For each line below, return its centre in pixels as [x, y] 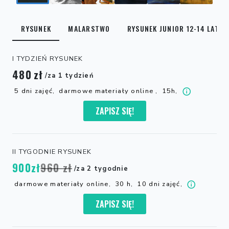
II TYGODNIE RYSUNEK [52, 152]
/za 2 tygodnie [101, 168]
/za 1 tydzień [70, 75]
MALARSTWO [89, 28]
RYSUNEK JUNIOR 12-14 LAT [173, 28]
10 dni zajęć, [160, 184]
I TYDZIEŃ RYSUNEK [48, 59]
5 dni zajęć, [35, 91]
